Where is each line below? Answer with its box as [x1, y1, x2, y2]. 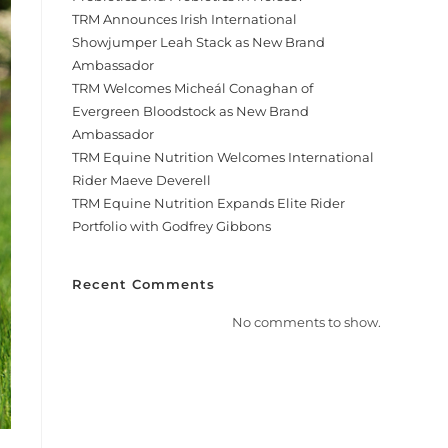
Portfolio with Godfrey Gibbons [72, 217, 272, 234]
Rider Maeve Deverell [72, 171, 212, 188]
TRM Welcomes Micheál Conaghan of [72, 79, 314, 96]
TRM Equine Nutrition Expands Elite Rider [72, 194, 346, 211]
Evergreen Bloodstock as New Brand [72, 102, 310, 119]
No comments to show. [231, 313, 381, 330]
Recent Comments [72, 275, 216, 292]
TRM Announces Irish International [72, 10, 298, 27]
